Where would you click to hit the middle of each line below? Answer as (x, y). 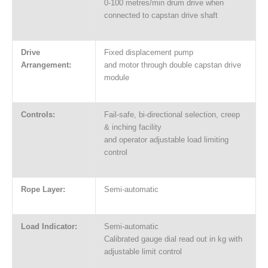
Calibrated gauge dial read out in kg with (173, 239)
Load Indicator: (49, 227)
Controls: (38, 115)
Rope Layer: (43, 190)
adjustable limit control (143, 252)
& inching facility (133, 127)
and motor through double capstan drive (172, 65)
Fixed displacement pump (148, 53)
